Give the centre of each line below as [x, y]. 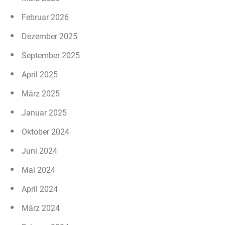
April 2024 [40, 189]
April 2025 [40, 74]
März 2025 [41, 93]
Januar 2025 [44, 113]
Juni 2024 [39, 151]
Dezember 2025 [49, 36]
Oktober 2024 [45, 132]
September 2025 [51, 55]
